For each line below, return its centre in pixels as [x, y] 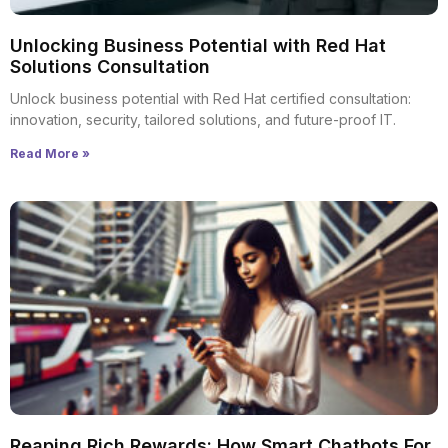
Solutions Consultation [110, 66]
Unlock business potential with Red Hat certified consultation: [210, 98]
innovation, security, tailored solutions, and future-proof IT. [203, 119]
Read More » [50, 153]
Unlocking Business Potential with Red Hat [198, 45]
